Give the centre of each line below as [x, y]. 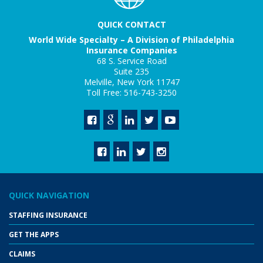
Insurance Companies [131, 50]
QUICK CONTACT [131, 24]
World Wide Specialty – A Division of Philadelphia [131, 39]
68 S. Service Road [131, 60]
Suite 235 [131, 71]
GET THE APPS [34, 234]
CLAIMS [22, 254]
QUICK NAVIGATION [49, 195]
